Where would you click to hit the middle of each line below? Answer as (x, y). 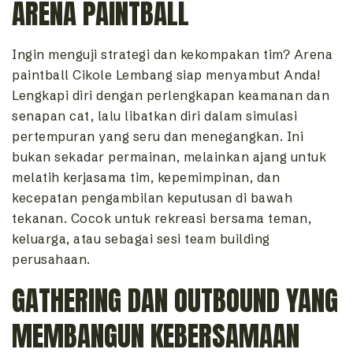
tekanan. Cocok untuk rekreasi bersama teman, (162, 219)
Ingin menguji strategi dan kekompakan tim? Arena (172, 55)
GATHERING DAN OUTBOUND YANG (175, 301)
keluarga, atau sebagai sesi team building (141, 239)
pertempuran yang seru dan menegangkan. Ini (158, 137)
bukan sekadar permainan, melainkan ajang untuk (169, 157)
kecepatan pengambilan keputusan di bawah (152, 198)
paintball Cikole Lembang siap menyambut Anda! (166, 75)
